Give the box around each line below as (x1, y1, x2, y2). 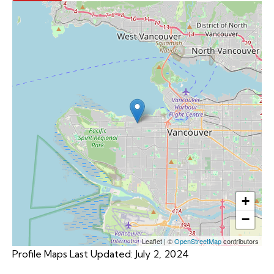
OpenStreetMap (174, 236, 221, 246)
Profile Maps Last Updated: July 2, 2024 (12, 248, 189, 261)
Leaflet (142, 236, 164, 246)
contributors (221, 236, 259, 246)
